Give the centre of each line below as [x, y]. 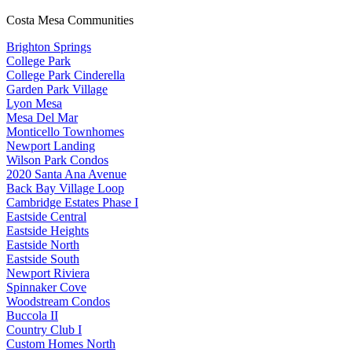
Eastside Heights [48, 231]
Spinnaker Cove [46, 288]
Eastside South [43, 259]
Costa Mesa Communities [70, 20]
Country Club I [44, 330]
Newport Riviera [48, 273]
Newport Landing [51, 146]
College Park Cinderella [66, 75]
